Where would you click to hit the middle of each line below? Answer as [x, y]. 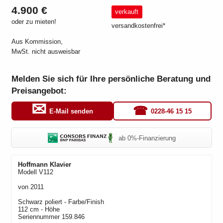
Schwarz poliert [40, 202]
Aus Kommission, [37, 41]
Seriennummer [39, 217]
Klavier [61, 165]
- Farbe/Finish [83, 202]
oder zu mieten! [34, 21]
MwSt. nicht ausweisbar [46, 51]
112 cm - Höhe [39, 210]
